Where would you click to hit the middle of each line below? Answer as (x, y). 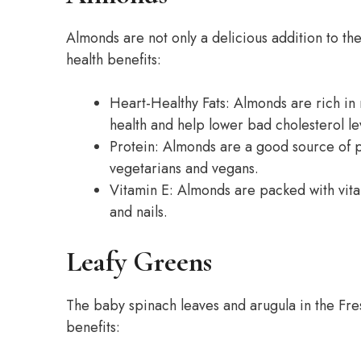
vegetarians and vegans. (184, 168)
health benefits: (114, 60)
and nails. (139, 212)
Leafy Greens (139, 262)
